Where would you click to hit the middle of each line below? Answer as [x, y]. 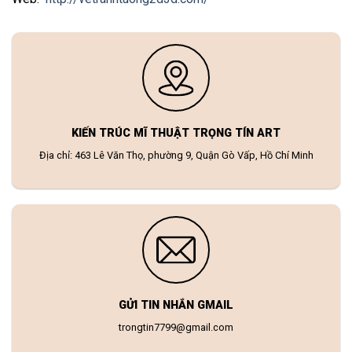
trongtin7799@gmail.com [176, 327]
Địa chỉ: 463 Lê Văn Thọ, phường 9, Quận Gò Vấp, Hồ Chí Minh [176, 156]
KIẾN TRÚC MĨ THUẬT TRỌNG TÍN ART [176, 134]
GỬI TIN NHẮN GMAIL [176, 305]
